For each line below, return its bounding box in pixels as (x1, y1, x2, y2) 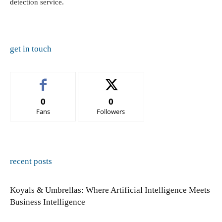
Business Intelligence (10, 197, 85, 207)
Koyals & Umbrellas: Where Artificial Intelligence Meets (10, 185, 210, 195)
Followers (97, 107, 125, 116)
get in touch (10, 44, 52, 54)
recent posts (10, 157, 52, 166)
